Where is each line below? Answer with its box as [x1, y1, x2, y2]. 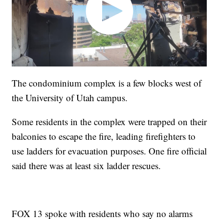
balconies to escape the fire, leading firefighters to [12, 130, 196, 143]
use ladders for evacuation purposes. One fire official [12, 145, 207, 157]
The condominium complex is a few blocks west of [12, 77, 202, 89]
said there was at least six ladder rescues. [12, 159, 161, 172]
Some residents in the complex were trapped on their [12, 115, 207, 128]
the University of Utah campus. [12, 91, 128, 104]
